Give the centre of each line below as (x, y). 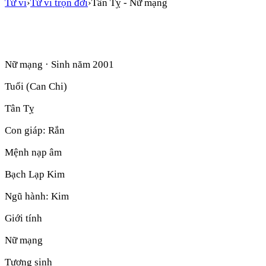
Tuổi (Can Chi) (36, 86)
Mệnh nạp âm (33, 152)
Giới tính (23, 218)
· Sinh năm (68, 64)
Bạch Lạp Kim (35, 174)
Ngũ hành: (28, 196)
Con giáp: (26, 130)
